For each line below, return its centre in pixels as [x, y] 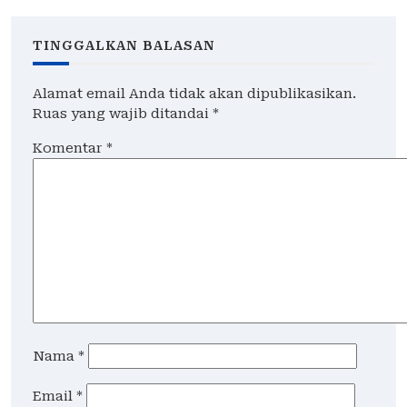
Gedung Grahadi [73, 21]
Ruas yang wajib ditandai [123, 114]
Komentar [69, 149]
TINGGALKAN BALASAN [124, 46]
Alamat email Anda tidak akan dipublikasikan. [194, 94]
